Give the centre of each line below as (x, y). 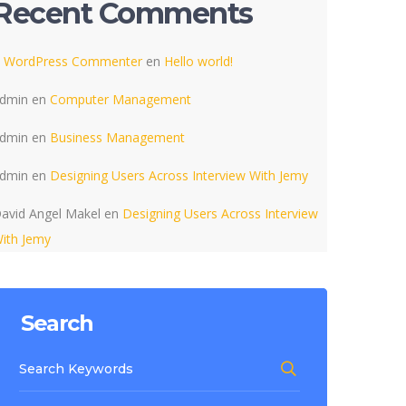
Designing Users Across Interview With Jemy (179, 175)
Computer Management (121, 99)
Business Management (117, 137)
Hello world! (198, 61)
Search (57, 323)
